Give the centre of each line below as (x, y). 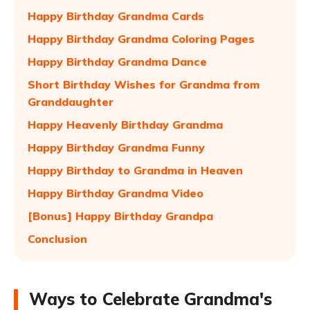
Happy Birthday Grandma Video (116, 193)
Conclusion (57, 239)
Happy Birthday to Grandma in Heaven (135, 170)
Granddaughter (71, 102)
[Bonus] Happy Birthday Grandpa (120, 216)
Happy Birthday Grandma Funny (116, 147)
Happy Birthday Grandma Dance (117, 62)
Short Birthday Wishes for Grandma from (144, 84)
